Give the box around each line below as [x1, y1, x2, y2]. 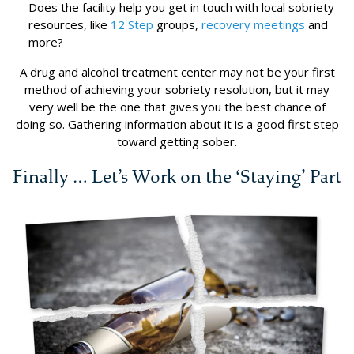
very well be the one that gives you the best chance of [28, 99, 326, 115]
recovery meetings [201, 17, 305, 33]
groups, [153, 17, 201, 33]
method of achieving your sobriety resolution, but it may [24, 81, 330, 98]
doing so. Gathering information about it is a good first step [15, 116, 339, 133]
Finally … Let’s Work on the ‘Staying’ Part [13, 165, 341, 189]
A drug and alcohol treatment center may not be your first [19, 64, 335, 81]
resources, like [28, 17, 111, 33]
